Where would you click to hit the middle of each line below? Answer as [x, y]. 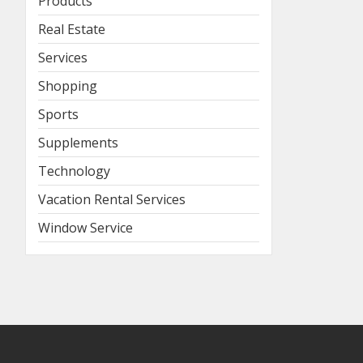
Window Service [85, 227]
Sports [58, 114]
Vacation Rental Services [112, 199]
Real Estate [72, 29]
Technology [74, 171]
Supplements [78, 142]
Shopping [68, 85]
